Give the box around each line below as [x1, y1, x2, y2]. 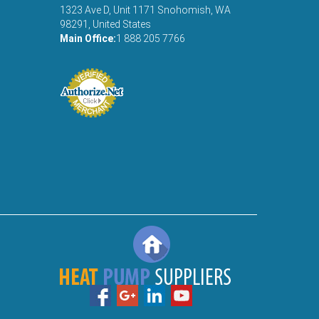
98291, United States [59, 19, 151, 30]
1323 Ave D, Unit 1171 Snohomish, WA [59, 4, 231, 16]
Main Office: [59, 33, 116, 44]
